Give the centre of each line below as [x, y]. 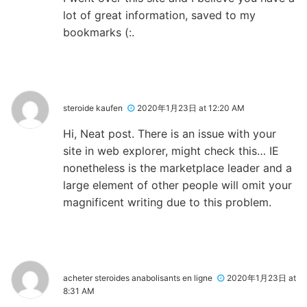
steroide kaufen [93, 108]
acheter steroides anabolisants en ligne [138, 278]
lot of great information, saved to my [159, 15]
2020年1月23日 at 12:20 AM [191, 108]
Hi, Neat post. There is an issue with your [170, 133]
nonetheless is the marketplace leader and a [177, 168]
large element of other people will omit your [177, 185]
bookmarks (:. [99, 32]
